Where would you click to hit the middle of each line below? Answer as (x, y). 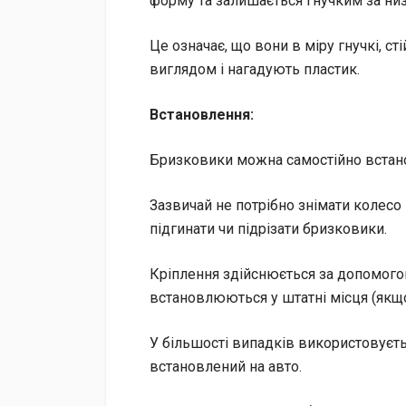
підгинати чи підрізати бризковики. (268, 228)
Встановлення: (202, 114)
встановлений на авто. (226, 366)
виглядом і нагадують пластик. (255, 69)
